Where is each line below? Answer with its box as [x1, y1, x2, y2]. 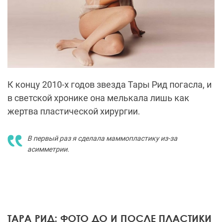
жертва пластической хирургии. [7, 106, 140, 117]
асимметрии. [27, 145, 69, 154]
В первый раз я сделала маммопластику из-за [27, 134, 177, 143]
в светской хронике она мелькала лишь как [7, 93, 189, 104]
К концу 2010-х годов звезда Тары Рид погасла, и [7, 79, 212, 90]
